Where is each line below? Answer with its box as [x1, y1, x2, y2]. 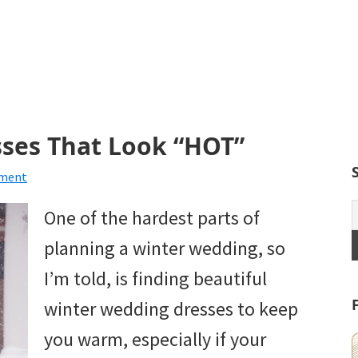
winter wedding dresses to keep [44, 296, 298, 322]
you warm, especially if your [44, 327, 266, 352]
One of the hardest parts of [44, 205, 260, 231]
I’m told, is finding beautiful [44, 266, 267, 292]
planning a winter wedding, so [44, 236, 285, 261]
